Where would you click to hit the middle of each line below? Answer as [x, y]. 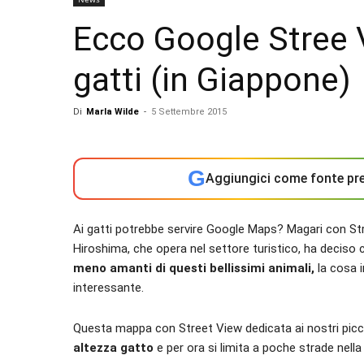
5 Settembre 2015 [189, 112]
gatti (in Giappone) [212, 80]
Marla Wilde [113, 112]
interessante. [108, 288]
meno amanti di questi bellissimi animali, [194, 268]
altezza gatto [113, 348]
